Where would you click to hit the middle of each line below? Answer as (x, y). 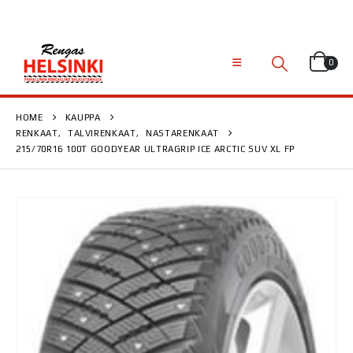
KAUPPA (83, 117)
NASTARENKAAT (182, 133)
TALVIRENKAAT (102, 133)
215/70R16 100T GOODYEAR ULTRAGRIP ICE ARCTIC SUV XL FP (156, 149)
